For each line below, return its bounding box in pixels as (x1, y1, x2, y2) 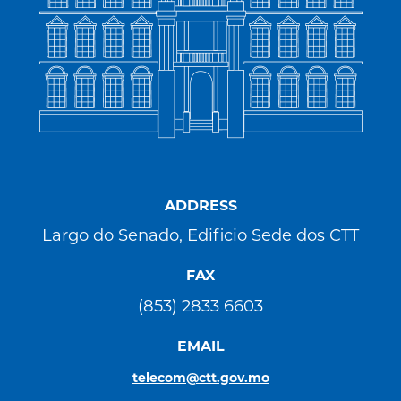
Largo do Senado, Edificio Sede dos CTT (42, 228, 359, 246)
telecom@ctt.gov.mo (132, 371, 269, 386)
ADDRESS (164, 199, 237, 214)
